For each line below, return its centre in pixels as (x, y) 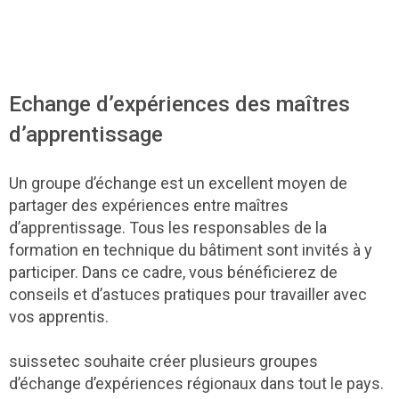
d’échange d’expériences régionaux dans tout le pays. (196, 383)
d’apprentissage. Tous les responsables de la (168, 227)
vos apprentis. (59, 316)
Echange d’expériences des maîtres (179, 103)
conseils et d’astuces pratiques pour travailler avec (188, 294)
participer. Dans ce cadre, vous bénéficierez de (173, 272)
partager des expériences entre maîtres (149, 205)
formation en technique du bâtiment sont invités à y (191, 249)
